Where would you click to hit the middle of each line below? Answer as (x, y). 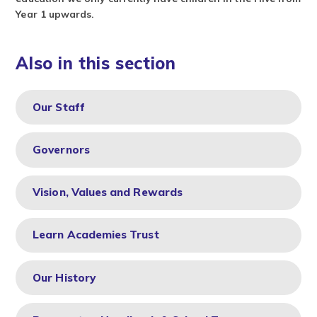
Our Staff (59, 107)
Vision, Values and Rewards (108, 192)
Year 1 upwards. (56, 14)
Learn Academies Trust (96, 235)
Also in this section (96, 63)
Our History (64, 277)
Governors (61, 150)
